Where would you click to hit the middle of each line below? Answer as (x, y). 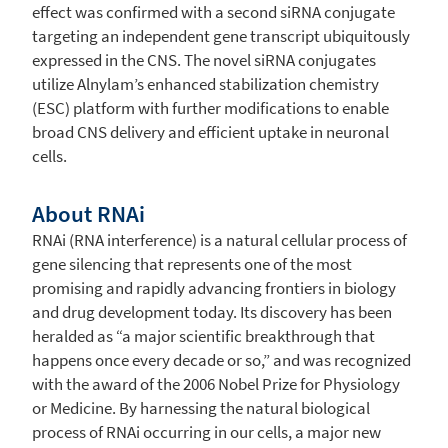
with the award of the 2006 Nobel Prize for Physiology (216, 383)
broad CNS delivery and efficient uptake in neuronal (210, 131)
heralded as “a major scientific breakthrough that (203, 335)
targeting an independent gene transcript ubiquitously (221, 35)
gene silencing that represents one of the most (192, 263)
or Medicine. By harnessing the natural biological (201, 407)
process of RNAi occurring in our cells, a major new (206, 431)
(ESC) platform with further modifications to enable (210, 107)
